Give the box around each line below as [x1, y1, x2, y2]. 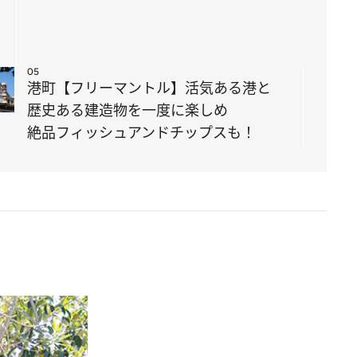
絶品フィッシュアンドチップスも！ [27, 123, 256, 142]
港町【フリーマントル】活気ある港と [27, 78, 271, 97]
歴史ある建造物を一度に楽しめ [27, 100, 228, 120]
